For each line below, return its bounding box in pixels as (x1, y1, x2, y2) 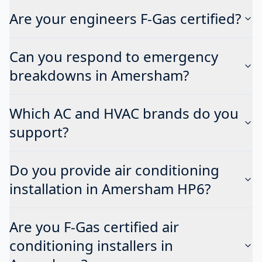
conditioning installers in (9, 235, 173, 255)
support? (9, 122, 68, 142)
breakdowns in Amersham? (9, 65, 189, 85)
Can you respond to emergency (9, 46, 218, 66)
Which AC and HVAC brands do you (9, 103, 239, 123)
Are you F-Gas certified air (9, 216, 179, 236)
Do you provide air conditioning (9, 160, 219, 180)
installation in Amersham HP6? (9, 178, 211, 198)
